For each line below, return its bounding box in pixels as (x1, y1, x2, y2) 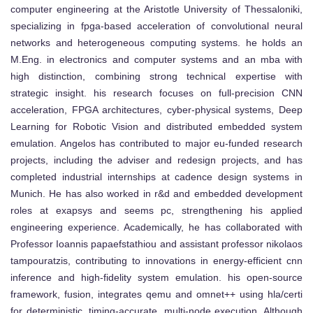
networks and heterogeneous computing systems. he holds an (10, 36, 303, 48)
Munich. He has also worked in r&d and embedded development (10, 187, 303, 199)
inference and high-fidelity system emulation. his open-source (10, 271, 303, 283)
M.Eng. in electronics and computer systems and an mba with (10, 53, 303, 65)
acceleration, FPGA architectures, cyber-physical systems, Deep (10, 103, 303, 115)
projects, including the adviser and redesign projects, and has (10, 154, 303, 166)
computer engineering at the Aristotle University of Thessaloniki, (10, 3, 303, 15)
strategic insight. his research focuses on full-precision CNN (10, 87, 303, 99)
